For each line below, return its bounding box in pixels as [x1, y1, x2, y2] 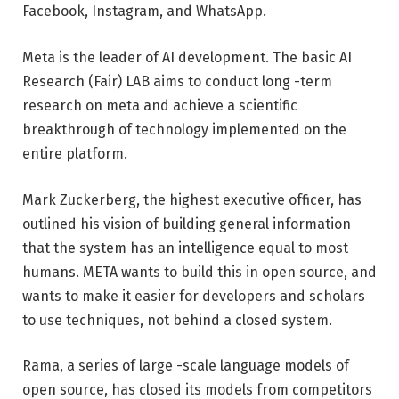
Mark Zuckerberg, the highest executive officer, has [22, 191, 362, 208]
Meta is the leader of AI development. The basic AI [22, 49, 352, 66]
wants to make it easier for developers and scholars [22, 287, 365, 305]
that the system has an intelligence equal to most [22, 239, 348, 256]
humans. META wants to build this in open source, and [22, 263, 377, 281]
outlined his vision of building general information [22, 215, 351, 232]
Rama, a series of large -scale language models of [22, 357, 349, 375]
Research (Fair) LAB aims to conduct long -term [22, 73, 332, 90]
